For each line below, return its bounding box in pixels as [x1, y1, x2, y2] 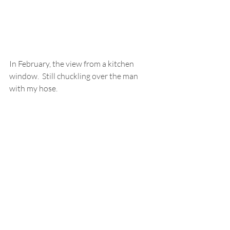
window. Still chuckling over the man [9, 71, 140, 82]
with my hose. [9, 83, 61, 94]
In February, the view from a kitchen [9, 59, 136, 69]
